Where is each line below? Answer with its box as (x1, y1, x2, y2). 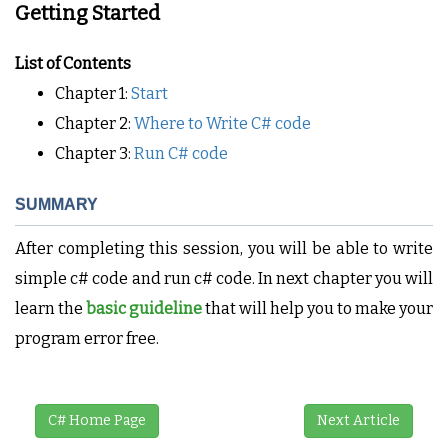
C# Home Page (48, 412, 146, 429)
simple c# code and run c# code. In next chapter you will (15, 269, 433, 288)
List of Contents (15, 54, 131, 73)
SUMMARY (15, 196, 98, 213)
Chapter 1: (55, 84, 131, 103)
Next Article (317, 412, 400, 429)
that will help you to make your (202, 299, 433, 318)
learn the (15, 299, 86, 318)
